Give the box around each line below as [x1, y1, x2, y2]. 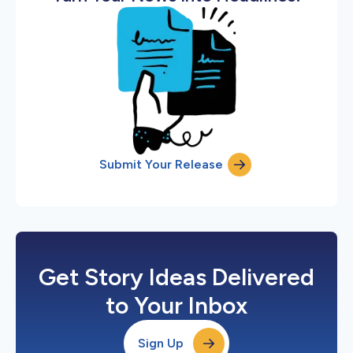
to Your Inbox [106, 291, 247, 321]
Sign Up [138, 336, 184, 351]
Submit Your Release [98, 157, 223, 173]
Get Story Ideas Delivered [39, 262, 314, 292]
